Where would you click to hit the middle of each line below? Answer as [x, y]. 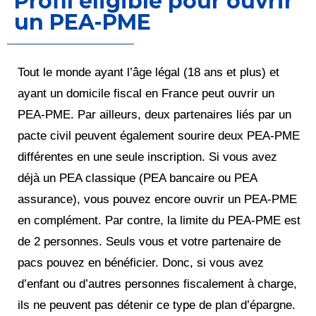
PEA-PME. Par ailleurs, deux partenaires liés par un [154, 115]
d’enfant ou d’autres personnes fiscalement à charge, [157, 284]
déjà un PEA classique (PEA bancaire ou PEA [137, 178]
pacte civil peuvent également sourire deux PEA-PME [159, 136]
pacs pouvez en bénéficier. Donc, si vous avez [141, 263]
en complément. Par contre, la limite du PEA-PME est [159, 221]
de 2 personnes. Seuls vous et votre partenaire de [149, 242]
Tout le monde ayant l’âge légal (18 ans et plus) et [148, 73]
